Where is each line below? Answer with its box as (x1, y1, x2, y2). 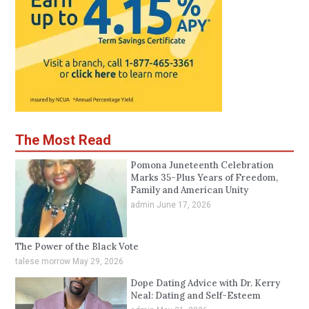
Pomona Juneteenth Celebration (130, 159, 274, 171)
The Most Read (15, 131, 112, 148)
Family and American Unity (130, 183, 248, 196)
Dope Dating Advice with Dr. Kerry (130, 277, 280, 289)
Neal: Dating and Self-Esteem (130, 289, 261, 301)
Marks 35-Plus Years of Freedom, (130, 171, 278, 183)
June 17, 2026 (156, 199, 211, 210)
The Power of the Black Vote (15, 240, 139, 252)
